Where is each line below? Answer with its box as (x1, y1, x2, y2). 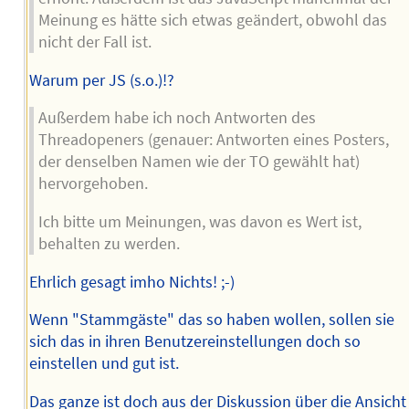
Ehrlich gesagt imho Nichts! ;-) (28, 271, 235, 292)
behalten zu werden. (37, 233, 180, 254)
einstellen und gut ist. (28, 353, 179, 374)
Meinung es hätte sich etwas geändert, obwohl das (37, 10, 387, 31)
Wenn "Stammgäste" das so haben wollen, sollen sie (28, 309, 394, 330)
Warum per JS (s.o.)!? (28, 69, 174, 90)
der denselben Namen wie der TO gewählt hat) (37, 152, 360, 173)
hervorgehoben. (37, 173, 148, 194)
